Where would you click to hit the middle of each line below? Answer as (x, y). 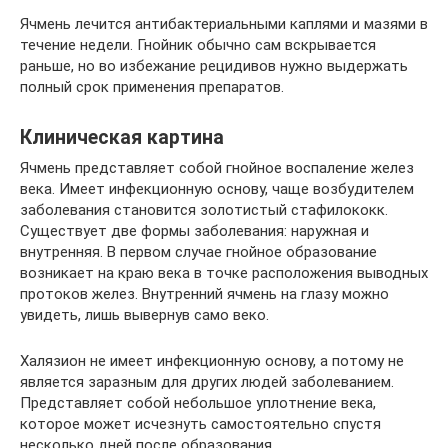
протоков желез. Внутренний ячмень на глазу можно (204, 294)
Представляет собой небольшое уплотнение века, (198, 403)
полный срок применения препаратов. (152, 87)
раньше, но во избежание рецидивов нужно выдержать (214, 66)
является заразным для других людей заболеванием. (207, 382)
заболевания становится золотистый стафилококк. (204, 210)
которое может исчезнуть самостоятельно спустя (200, 424)
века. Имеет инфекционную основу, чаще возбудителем (217, 189)
